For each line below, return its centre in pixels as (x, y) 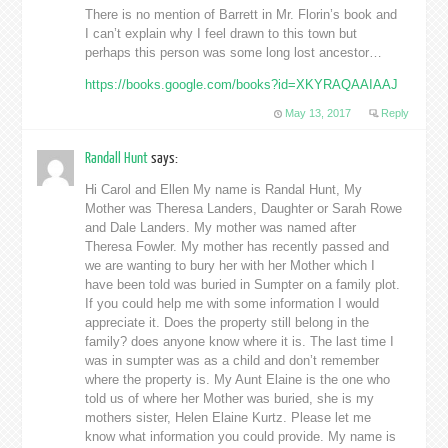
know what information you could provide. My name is (241, 436)
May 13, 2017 (318, 112)
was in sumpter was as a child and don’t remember (232, 360)
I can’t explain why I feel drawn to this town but (221, 33)
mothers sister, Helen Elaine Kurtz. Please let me (228, 417)
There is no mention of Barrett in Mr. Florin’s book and (241, 14)
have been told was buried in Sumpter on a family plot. (243, 284)
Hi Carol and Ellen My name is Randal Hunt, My (224, 189)
